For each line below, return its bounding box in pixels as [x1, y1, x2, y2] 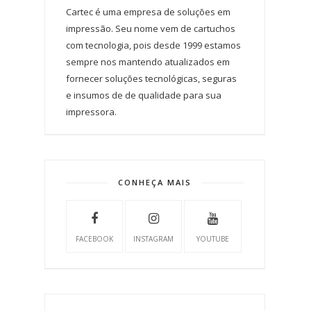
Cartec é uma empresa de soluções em [66, 5, 230, 18]
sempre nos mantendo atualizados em [66, 55, 230, 68]
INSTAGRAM [133, 233, 174, 244]
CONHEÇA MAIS [118, 176, 192, 187]
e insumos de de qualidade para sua [66, 88, 221, 101]
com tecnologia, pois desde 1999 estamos [66, 38, 241, 51]
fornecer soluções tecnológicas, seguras [66, 72, 237, 85]
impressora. [66, 105, 117, 118]
